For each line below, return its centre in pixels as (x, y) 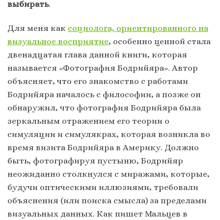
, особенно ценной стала (160, 41)
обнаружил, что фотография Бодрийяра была (104, 107)
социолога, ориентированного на (138, 28)
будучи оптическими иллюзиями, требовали (103, 187)
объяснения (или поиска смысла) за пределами (107, 200)
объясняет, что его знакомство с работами (98, 81)
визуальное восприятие (58, 41)
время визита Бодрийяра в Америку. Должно (103, 147)
